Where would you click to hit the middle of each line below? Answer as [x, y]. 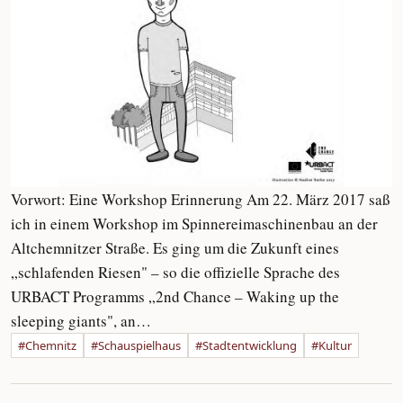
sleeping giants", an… [81, 320]
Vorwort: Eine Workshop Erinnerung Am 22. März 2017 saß [201, 199]
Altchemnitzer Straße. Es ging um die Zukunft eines [175, 247]
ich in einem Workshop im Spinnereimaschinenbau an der [194, 223]
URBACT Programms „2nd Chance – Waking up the [175, 296]
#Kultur [331, 345]
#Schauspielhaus [136, 345]
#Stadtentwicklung [246, 345]
